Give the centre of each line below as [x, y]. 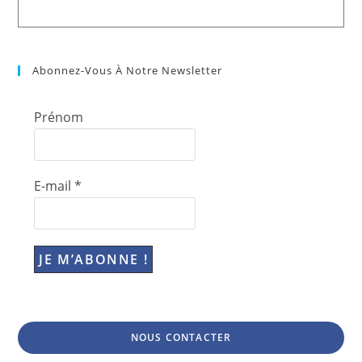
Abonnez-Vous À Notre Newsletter [128, 70]
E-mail [55, 186]
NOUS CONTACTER [181, 337]
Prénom [59, 117]
